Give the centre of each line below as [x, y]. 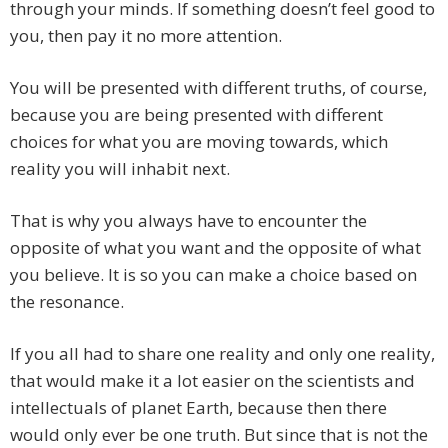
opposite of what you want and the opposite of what [215, 248]
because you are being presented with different [196, 115]
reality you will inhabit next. [120, 169]
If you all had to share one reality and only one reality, [222, 354]
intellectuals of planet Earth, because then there [198, 408]
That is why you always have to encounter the [188, 221]
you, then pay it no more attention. [146, 36]
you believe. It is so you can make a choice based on [213, 275]
